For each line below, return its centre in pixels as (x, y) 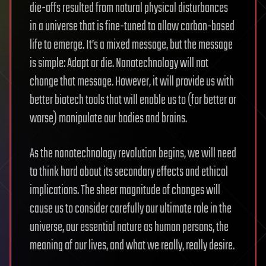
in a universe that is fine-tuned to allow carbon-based (132, 27)
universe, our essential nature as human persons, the (129, 228)
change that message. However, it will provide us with (132, 82)
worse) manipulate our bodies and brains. (108, 119)
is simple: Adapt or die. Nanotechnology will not (119, 64)
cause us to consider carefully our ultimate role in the (131, 209)
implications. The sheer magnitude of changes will (125, 191)
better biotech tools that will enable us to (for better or (133, 101)
